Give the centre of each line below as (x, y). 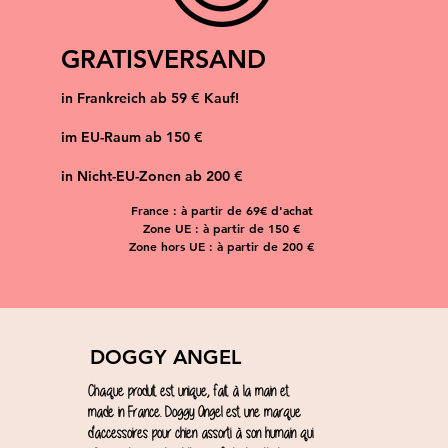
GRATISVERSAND (163, 59)
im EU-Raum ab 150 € (131, 137)
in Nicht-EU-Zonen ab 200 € (151, 176)
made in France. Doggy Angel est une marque (194, 413)
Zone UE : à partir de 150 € (222, 228)
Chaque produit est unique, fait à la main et (188, 392)
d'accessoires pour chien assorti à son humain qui (200, 434)
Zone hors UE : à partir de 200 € (222, 246)
